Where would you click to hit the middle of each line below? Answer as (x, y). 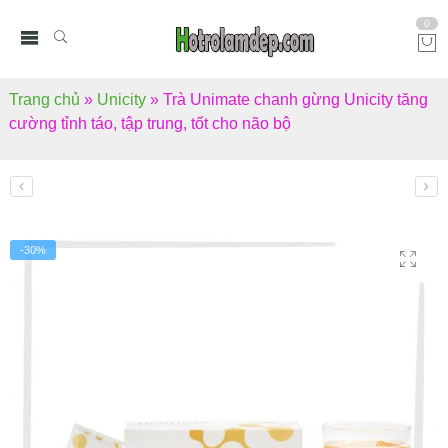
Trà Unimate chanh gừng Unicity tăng (295, 99)
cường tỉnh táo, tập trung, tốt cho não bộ (150, 123)
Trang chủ (44, 99)
